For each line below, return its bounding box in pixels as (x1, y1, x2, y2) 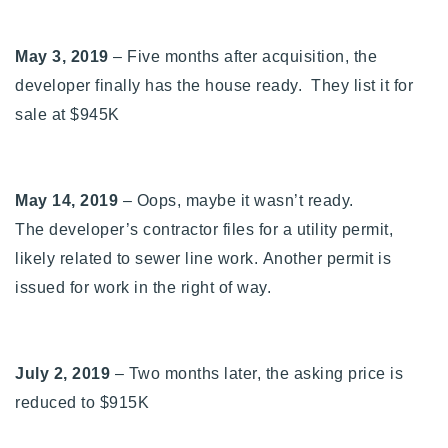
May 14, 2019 (15, 191, 118, 209)
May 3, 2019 (15, 47, 109, 65)
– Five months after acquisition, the (108, 47, 377, 65)
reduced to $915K (15, 393, 149, 411)
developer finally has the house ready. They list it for (15, 76, 413, 94)
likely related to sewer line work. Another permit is (15, 249, 391, 267)
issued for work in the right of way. (15, 278, 276, 296)
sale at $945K (15, 105, 120, 123)
